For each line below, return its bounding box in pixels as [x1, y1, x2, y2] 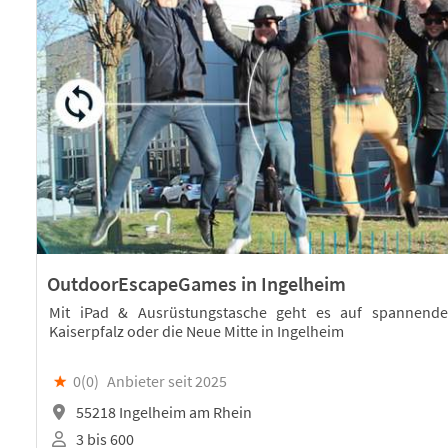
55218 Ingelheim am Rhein [73, 401, 252, 422]
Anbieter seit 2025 [107, 370, 227, 391]
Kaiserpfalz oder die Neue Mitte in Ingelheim [49, 320, 344, 341]
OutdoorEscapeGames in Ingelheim [47, 271, 346, 297]
